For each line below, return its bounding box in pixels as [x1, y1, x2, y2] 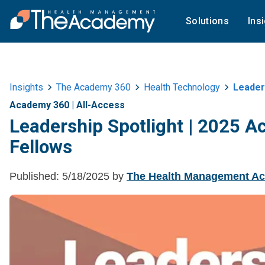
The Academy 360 [56, 82, 131, 93]
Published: [9, 170, 59, 182]
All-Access [76, 99, 125, 111]
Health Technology [144, 82, 220, 93]
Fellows [9, 136, 72, 158]
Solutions [186, 15, 229, 27]
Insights [9, 82, 43, 93]
